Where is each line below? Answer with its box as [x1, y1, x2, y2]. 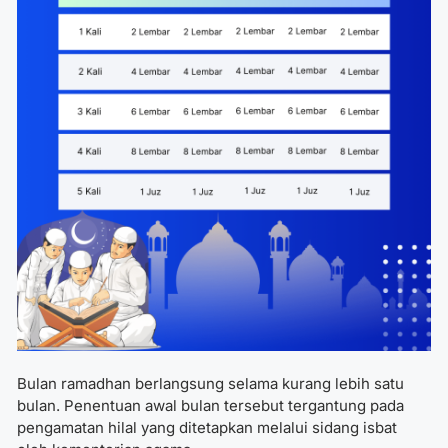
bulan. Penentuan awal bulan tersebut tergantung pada [17, 396, 404, 416]
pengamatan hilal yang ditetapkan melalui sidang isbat [17, 418, 397, 438]
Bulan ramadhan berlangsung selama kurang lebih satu [17, 374, 404, 394]
